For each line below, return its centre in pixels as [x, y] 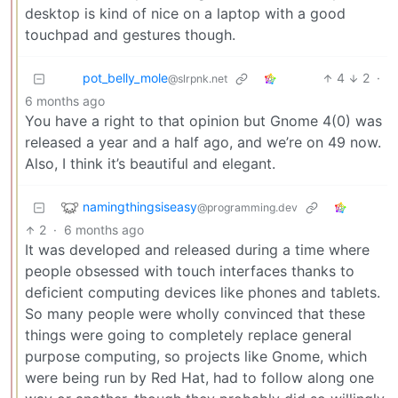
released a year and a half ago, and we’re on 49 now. [203, 143]
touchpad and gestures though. [130, 35]
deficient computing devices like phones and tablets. [203, 293]
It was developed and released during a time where [197, 250]
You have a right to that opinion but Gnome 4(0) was [203, 121]
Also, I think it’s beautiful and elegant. [150, 164]
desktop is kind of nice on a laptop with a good [185, 14]
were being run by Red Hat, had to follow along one [199, 378]
